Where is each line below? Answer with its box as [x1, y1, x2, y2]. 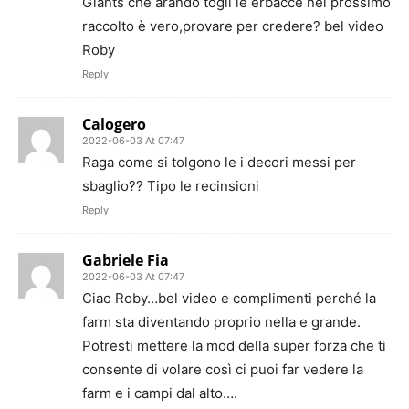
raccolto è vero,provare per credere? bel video [82, 17, 383, 35]
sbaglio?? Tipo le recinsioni [82, 177, 259, 194]
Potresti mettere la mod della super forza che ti [82, 337, 386, 354]
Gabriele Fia [82, 250, 169, 270]
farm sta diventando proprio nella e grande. [82, 313, 361, 330]
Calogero [82, 114, 146, 134]
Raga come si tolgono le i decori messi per [82, 153, 356, 171]
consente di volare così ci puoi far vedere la [82, 361, 363, 378]
